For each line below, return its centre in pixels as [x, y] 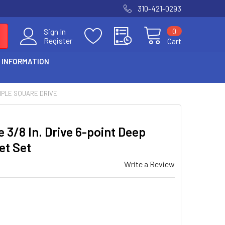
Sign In [55, 31]
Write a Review [149, 164]
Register [58, 40]
